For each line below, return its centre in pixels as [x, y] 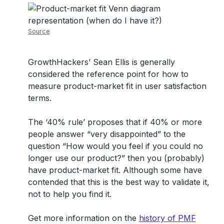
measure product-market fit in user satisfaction [117, 86]
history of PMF [167, 218]
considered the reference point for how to [108, 74]
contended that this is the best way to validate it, [118, 182]
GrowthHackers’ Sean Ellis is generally [101, 62]
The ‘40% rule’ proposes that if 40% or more [115, 122]
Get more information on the [83, 218]
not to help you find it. [69, 194]
